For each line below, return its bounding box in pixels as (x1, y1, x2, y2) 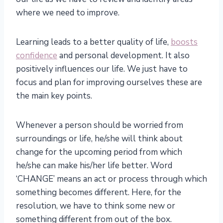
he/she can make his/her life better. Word (16, 160, 172, 172)
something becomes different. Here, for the (16, 187, 181, 199)
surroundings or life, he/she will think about (16, 133, 183, 145)
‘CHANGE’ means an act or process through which (16, 173, 207, 185)
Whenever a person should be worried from (16, 119, 183, 131)
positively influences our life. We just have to (16, 63, 188, 75)
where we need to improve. (16, 7, 119, 19)
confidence (16, 50, 57, 62)
